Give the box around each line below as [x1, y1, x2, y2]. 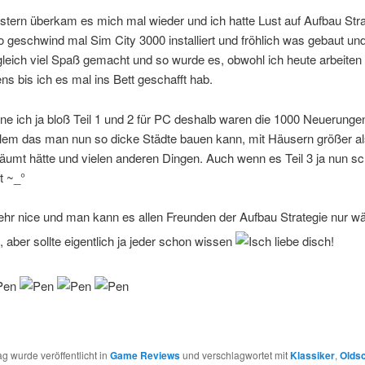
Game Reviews [109, 347, 180, 363]
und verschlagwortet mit [179, 347, 290, 362]
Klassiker [289, 347, 335, 363]
